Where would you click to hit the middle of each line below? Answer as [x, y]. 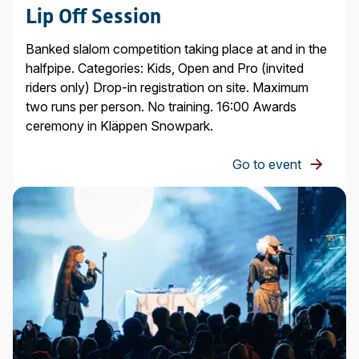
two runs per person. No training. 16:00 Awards [161, 106]
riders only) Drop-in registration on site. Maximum [167, 87]
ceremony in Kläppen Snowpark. [119, 125]
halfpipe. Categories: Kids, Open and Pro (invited [165, 68]
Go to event [267, 164]
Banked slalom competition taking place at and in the [176, 48]
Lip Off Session [93, 16]
